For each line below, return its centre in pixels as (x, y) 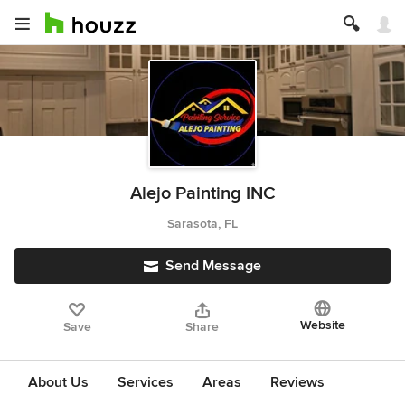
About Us (58, 382)
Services (146, 382)
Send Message (213, 266)
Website (322, 325)
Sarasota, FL (202, 224)
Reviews (297, 382)
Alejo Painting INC (202, 193)
